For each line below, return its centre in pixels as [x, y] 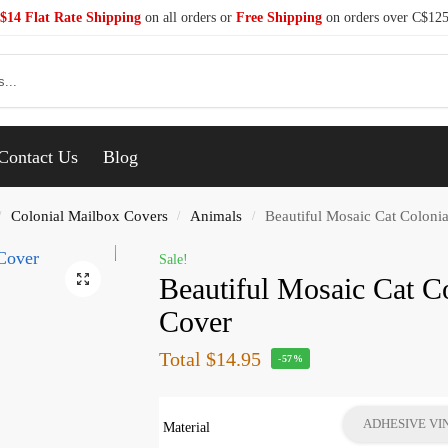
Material [187, 427]
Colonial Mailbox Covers [89, 215]
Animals [216, 215]
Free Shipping [278, 17]
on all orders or [188, 17]
